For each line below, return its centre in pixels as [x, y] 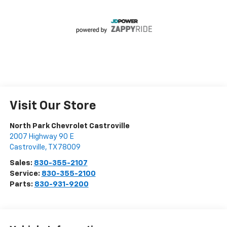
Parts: [22, 184]
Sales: [22, 163]
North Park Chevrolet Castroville [69, 126]
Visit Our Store [53, 106]
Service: [25, 173]
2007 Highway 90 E [42, 136]
